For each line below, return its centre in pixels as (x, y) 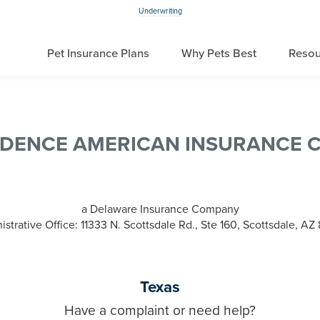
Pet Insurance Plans (98, 54)
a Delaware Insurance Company (160, 209)
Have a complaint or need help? (160, 310)
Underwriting (160, 11)
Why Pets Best (219, 54)
